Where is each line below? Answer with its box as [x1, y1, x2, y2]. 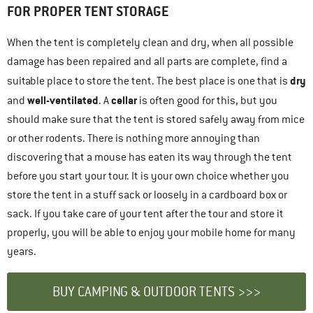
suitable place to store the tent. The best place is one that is [7, 73, 290, 88]
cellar [111, 92, 137, 108]
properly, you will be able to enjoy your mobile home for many [7, 225, 296, 240]
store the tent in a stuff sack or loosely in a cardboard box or [7, 187, 287, 202]
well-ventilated [27, 92, 99, 108]
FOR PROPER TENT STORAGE [7, 2, 169, 20]
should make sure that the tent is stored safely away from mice [7, 112, 305, 126]
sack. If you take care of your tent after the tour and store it [7, 206, 284, 221]
